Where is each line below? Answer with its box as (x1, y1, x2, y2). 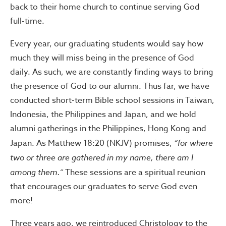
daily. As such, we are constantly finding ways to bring (10, 66, 213, 78)
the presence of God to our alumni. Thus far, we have (10, 80, 209, 92)
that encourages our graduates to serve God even (10, 180, 197, 193)
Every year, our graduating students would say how (10, 37, 203, 50)
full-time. (10, 15, 44, 27)
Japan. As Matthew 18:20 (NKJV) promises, (10, 137, 174, 149)
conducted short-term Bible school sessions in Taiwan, (10, 94, 214, 106)
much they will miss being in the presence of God (10, 51, 194, 64)
